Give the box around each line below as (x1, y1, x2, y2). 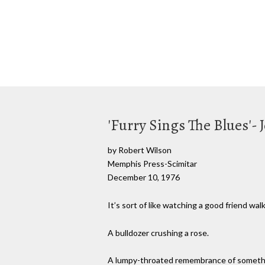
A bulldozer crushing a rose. (108, 227, 209, 238)
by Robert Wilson (108, 145, 172, 155)
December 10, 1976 (108, 172, 180, 182)
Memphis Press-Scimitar (108, 159, 197, 169)
